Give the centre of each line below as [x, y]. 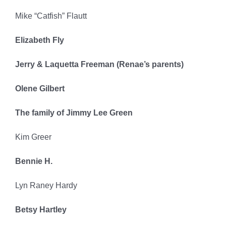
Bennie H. [34, 161]
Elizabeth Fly [39, 40]
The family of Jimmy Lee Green [74, 113]
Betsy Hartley [41, 210]
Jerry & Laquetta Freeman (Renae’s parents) [99, 65]
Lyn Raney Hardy [46, 186]
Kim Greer [33, 137]
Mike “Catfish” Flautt [51, 16]
